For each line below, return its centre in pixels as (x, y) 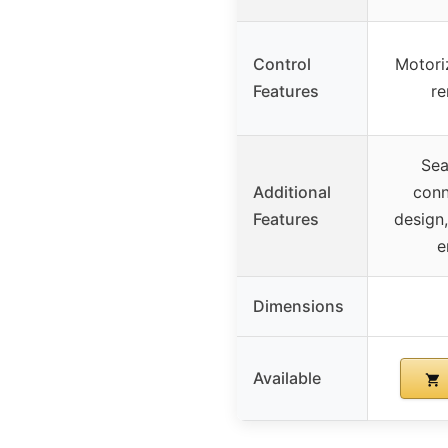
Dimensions (298, 306)
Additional (292, 192)
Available (287, 378)
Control (282, 64)
